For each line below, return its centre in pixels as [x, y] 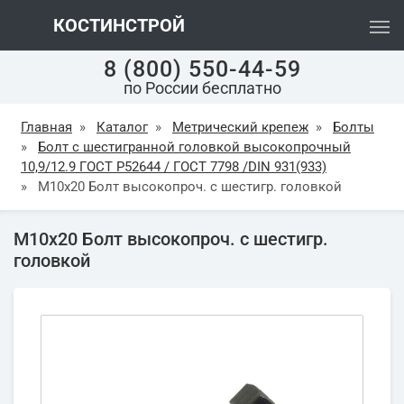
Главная [46, 127]
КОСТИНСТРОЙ [117, 25]
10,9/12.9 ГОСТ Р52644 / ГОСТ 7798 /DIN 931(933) [174, 167]
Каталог [122, 127]
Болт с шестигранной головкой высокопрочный [194, 147]
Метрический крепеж [240, 127]
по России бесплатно [202, 88]
